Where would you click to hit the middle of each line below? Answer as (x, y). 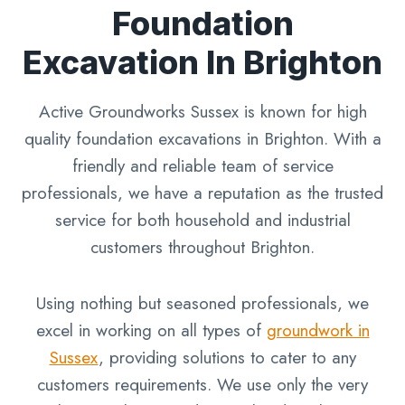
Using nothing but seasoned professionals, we (202, 304)
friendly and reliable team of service (202, 166)
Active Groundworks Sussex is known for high (202, 112)
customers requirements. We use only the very (202, 385)
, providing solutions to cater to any (227, 358)
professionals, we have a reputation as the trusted (202, 193)
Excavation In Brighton (202, 63)
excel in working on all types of (151, 331)
